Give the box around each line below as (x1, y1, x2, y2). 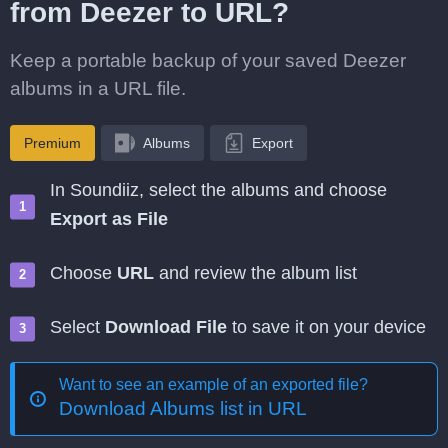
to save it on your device (227, 317, 426, 337)
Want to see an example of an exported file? (59, 376, 368, 393)
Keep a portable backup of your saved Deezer (10, 50, 406, 71)
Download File (105, 317, 227, 337)
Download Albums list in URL (59, 398, 307, 419)
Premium (24, 135, 81, 151)
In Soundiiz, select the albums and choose (50, 180, 387, 200)
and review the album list (154, 263, 357, 283)
